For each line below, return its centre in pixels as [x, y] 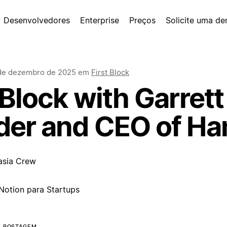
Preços [142, 20]
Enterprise [100, 20]
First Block [110, 72]
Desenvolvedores [37, 20]
